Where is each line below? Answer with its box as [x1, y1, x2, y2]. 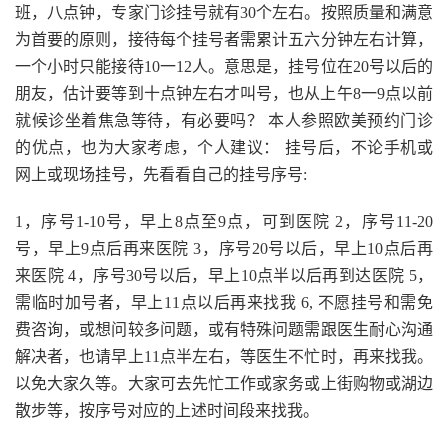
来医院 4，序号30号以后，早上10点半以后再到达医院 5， [15, 266, 433, 284]
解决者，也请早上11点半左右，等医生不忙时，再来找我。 [15, 347, 433, 365]
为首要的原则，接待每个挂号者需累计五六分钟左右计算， [15, 30, 433, 48]
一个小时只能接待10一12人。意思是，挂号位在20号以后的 [15, 57, 433, 75]
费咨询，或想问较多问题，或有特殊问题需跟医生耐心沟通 [15, 320, 433, 338]
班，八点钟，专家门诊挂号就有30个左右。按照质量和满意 [15, 3, 433, 21]
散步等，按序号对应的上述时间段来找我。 [15, 401, 319, 419]
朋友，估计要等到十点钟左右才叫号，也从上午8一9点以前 [15, 84, 433, 102]
